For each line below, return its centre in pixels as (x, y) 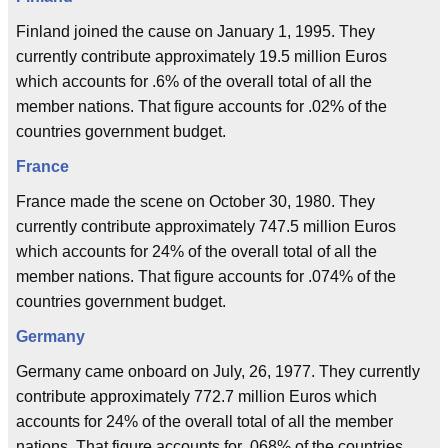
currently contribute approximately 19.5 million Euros (201, 56)
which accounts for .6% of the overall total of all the (194, 81)
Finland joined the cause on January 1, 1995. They (195, 31)
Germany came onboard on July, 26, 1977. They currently (218, 371)
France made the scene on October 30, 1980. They (195, 201)
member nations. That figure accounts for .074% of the (206, 276)
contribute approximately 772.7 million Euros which (196, 396)
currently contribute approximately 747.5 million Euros (206, 226)
